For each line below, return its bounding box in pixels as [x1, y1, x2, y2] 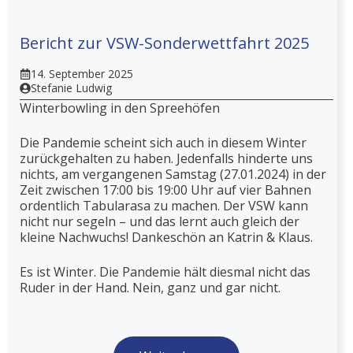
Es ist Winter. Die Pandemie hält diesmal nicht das [20, 262, 310, 281]
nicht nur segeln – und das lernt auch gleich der [20, 212, 299, 230]
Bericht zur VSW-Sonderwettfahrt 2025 [20, 32, 309, 54]
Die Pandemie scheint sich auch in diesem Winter [20, 133, 307, 151]
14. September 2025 [31, 65, 133, 81]
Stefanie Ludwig [31, 80, 112, 95]
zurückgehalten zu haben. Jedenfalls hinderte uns [20, 149, 313, 167]
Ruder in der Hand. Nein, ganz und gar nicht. [20, 278, 281, 296]
